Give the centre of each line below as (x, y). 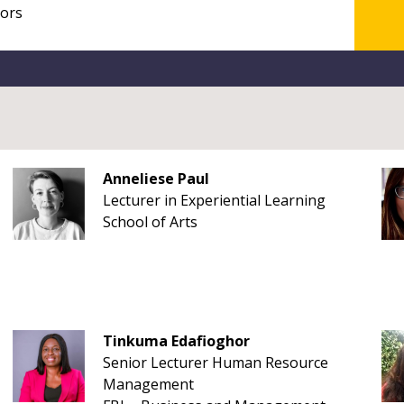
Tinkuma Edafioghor (176, 341)
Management (148, 384)
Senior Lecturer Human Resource (215, 363)
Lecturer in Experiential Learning (214, 200)
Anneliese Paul (156, 179)
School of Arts (150, 222)
